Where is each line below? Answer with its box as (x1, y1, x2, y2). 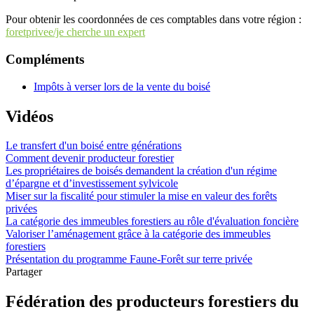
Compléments (6, 51, 84, 67)
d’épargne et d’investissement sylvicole (6, 177, 178, 190)
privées (6, 203, 37, 215)
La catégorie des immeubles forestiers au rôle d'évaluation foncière (6, 215, 299, 228)
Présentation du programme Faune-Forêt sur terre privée (6, 253, 252, 266)
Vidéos (6, 107, 53, 125)
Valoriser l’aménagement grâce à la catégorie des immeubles (6, 228, 271, 240)
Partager (6, 266, 42, 278)
